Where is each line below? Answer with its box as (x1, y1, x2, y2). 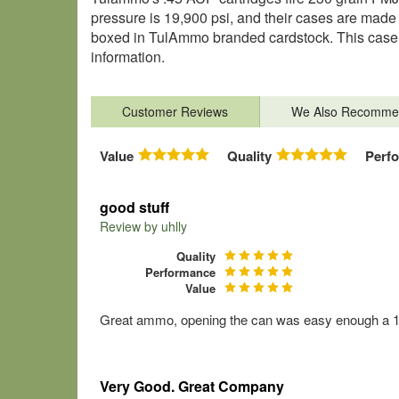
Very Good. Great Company (100, 376, 284, 396)
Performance (145, 264, 216, 281)
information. (91, 46, 165, 67)
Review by (100, 217, 161, 235)
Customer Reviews (122, 102, 228, 120)
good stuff (100, 197, 169, 217)
